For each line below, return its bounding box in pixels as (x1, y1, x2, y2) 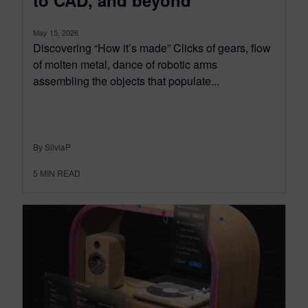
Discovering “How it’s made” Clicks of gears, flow (33, 40, 271, 56)
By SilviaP (33, 141, 71, 153)
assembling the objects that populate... (33, 73, 219, 89)
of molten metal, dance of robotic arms (33, 56, 217, 73)
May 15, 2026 (33, 27, 78, 38)
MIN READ (40, 167, 80, 179)
